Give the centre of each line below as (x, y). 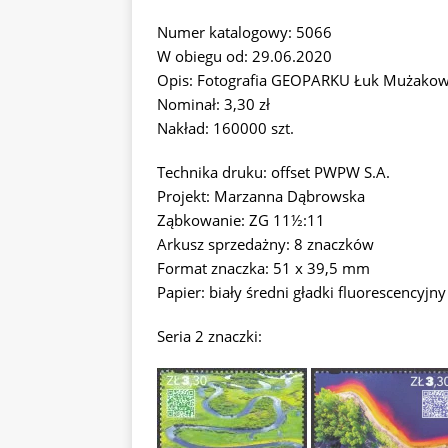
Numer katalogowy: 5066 (244, 32)
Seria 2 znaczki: (209, 336)
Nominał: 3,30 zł (213, 104)
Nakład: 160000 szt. (225, 128)
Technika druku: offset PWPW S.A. (273, 172)
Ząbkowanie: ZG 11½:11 (241, 220)
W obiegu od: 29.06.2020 (244, 56)
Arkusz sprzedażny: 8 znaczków (265, 244)
